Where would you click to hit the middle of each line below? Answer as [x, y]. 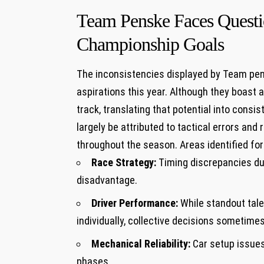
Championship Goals [150, 44]
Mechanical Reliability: [141, 244]
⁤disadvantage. [107, 180]
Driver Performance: [135, 203]
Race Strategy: [124, 163]
